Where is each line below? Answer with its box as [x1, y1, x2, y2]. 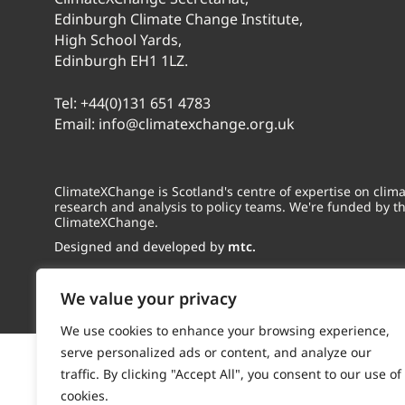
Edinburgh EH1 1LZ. [54, 51, 188, 71]
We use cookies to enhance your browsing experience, [61, 322, 390, 339]
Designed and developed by [54, 238, 228, 255]
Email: [54, 114, 99, 134]
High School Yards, [54, 30, 182, 50]
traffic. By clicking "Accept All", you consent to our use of [61, 365, 401, 382]
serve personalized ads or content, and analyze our [61, 344, 372, 361]
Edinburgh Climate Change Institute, [54, 9, 303, 29]
